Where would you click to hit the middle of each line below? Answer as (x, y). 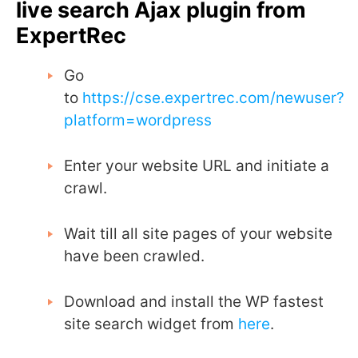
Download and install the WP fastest (194, 302)
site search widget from (149, 324)
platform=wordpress (138, 121)
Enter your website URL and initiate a (197, 166)
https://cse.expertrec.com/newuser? (213, 98)
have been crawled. (134, 257)
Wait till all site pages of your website (198, 234)
